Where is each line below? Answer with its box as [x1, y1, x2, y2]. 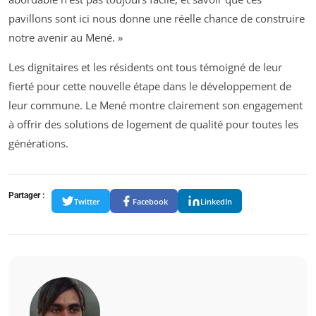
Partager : [8, 190, 44, 201]
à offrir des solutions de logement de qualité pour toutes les [8, 117, 298, 132]
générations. [8, 136, 68, 151]
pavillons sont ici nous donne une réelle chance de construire [8, 11, 305, 26]
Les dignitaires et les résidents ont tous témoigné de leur [8, 60, 282, 75]
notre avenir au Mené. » [8, 30, 123, 45]
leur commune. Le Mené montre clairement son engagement [8, 98, 303, 113]
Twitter [74, 195, 100, 207]
